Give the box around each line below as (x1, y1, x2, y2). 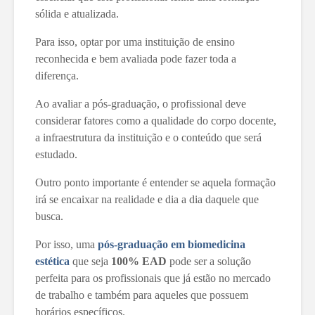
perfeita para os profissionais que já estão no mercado (35, 271, 271, 284)
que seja (70, 255, 111, 267)
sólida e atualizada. (35, 7, 122, 20)
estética (35, 255, 70, 267)
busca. (35, 210, 66, 222)
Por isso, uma (35, 238, 95, 250)
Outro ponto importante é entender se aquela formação (35, 176, 276, 188)
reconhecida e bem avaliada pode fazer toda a (35, 52, 236, 65)
